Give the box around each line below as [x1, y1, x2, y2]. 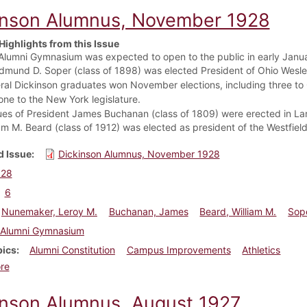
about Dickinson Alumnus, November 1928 [8, 259, 199, 271]
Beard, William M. [199, 205, 277, 217]
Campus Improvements [126, 243, 231, 256]
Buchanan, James [108, 205, 188, 217]
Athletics [242, 243, 281, 256]
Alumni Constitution [29, 243, 115, 256]
